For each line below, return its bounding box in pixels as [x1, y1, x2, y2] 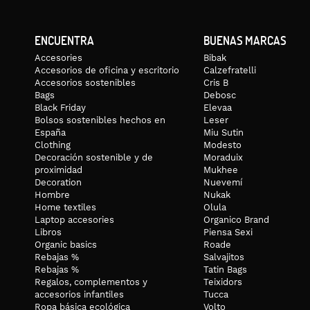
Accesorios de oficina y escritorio [35, 64, 179, 75]
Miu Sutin [203, 127, 244, 138]
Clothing [35, 139, 71, 150]
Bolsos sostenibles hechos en [35, 114, 165, 125]
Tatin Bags [203, 264, 247, 275]
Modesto [203, 139, 241, 150]
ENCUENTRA [35, 32, 94, 48]
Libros [35, 226, 62, 237]
